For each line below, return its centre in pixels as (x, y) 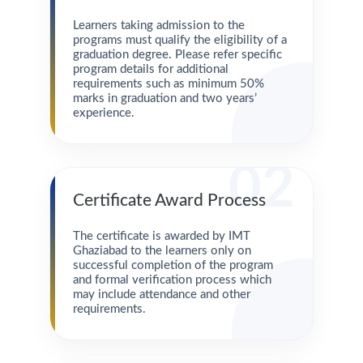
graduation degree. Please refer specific (177, 55)
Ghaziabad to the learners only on (162, 251)
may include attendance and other (161, 295)
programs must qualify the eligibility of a (179, 40)
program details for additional (150, 69)
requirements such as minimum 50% (168, 84)
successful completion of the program (173, 265)
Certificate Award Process (169, 201)
